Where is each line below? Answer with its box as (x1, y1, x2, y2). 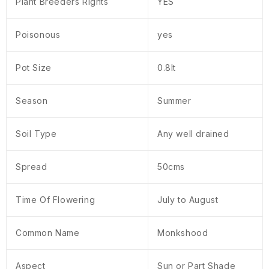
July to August (157, 195, 219, 205)
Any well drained (157, 128, 229, 139)
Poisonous (16, 29, 61, 40)
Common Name (16, 228, 80, 238)
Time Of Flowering (16, 195, 95, 205)
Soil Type (16, 128, 57, 139)
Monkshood (157, 228, 208, 238)
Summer (157, 95, 192, 106)
